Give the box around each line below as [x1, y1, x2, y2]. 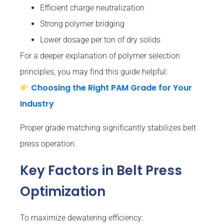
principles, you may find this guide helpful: [20, 67, 167, 77]
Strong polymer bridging [40, 19, 124, 29]
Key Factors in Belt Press [20, 161, 182, 180]
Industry [20, 98, 54, 110]
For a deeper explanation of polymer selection [20, 51, 180, 61]
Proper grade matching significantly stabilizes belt [20, 123, 196, 133]
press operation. [20, 139, 76, 149]
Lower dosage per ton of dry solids [40, 35, 160, 45]
